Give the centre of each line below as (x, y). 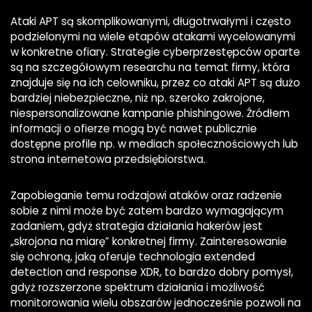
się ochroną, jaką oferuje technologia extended (133, 257)
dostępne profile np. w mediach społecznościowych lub (154, 144)
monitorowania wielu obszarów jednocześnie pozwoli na (156, 303)
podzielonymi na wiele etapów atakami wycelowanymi (153, 37)
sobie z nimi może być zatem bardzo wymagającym (147, 211)
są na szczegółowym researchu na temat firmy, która (150, 68)
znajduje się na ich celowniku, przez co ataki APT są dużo (155, 83)
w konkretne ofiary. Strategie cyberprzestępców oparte (155, 52)
